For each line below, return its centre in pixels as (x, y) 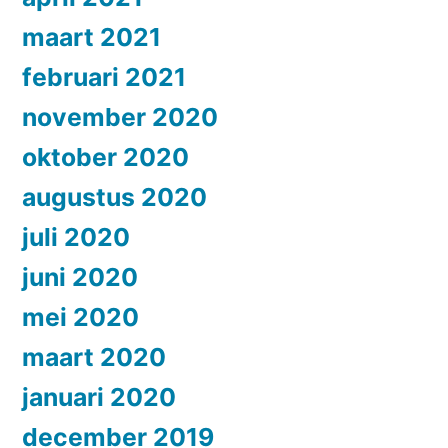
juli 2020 (76, 236)
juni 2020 (80, 276)
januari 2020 (99, 396)
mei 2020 (80, 316)
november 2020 (120, 116)
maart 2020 (94, 356)
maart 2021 (91, 36)
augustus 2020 (114, 196)
